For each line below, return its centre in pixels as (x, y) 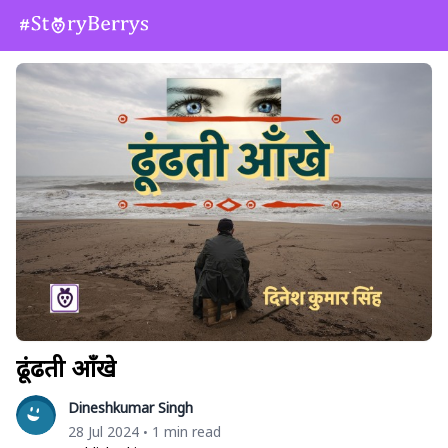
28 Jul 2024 (103, 431)
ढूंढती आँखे (66, 367)
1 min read (186, 431)
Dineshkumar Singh (130, 407)
